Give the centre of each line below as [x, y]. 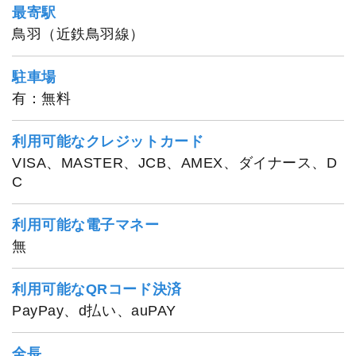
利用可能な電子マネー [86, 224]
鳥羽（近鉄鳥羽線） [78, 34]
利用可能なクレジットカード [108, 141]
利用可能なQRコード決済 [97, 289]
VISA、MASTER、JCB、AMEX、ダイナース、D [175, 163]
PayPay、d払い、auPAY [94, 310]
